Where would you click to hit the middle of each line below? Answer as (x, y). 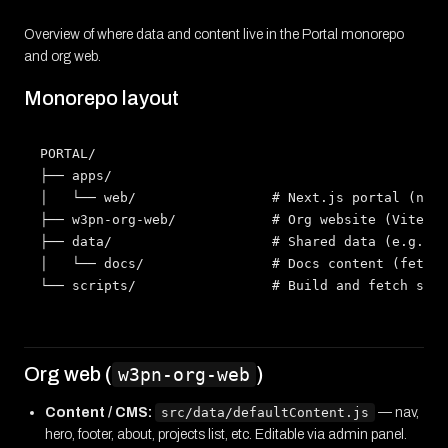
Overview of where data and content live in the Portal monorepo (214, 35)
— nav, (397, 413)
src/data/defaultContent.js (265, 413)
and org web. (62, 57)
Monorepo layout (101, 98)
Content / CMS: (98, 413)
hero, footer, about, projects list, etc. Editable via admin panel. (226, 435)
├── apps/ (76, 176)
